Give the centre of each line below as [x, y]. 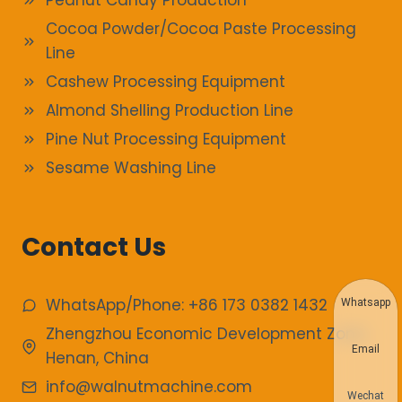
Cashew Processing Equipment [166, 82]
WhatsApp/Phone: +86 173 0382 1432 [187, 305]
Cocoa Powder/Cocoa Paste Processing [201, 29]
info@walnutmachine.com [149, 387]
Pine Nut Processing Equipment [166, 139]
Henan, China [97, 358]
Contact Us [94, 247]
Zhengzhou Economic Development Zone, [207, 334]
